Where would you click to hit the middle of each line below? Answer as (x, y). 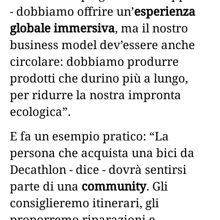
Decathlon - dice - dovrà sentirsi (98, 169)
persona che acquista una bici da (102, 152)
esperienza (165, 11)
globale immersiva (62, 27)
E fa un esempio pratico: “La (89, 136)
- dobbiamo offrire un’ (72, 11)
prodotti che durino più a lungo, (99, 78)
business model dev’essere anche (102, 44)
